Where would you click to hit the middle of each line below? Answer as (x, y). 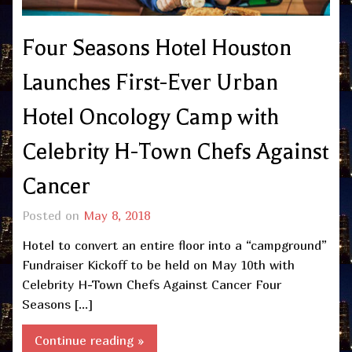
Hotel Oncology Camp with (150, 117)
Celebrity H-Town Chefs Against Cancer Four (152, 284)
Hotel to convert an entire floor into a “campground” (174, 245)
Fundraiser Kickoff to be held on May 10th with (158, 264)
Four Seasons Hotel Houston (157, 48)
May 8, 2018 (117, 215)
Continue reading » (90, 341)
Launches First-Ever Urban (150, 83)
